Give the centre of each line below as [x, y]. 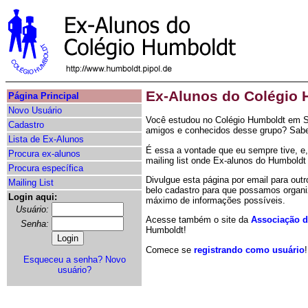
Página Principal [44, 96]
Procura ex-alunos [44, 154]
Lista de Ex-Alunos [46, 139]
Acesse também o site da [198, 220]
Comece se [170, 250]
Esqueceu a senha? [63, 260]
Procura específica [46, 168]
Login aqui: [33, 197]
